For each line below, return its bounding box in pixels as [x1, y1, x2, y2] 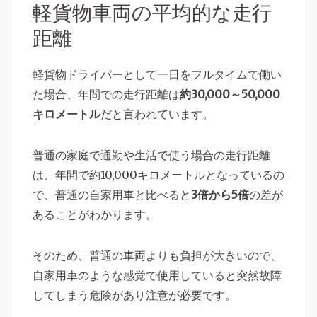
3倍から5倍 [191, 187, 249, 202]
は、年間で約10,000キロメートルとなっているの [33, 167, 284, 182]
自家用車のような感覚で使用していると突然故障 [33, 267, 282, 282]
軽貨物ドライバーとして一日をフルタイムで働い [33, 67, 282, 81]
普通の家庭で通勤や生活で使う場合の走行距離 [33, 147, 270, 162]
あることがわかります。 [33, 207, 157, 221]
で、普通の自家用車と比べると [33, 187, 191, 202]
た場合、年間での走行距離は [33, 86, 180, 101]
